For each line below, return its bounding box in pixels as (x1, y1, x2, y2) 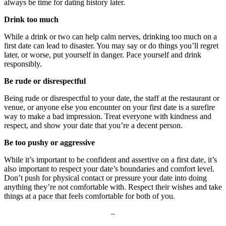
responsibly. (4, 60, 42, 69)
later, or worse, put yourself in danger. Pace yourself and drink (4, 50, 201, 60)
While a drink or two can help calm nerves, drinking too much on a (4, 32, 217, 41)
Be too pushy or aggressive (4, 138, 95, 147)
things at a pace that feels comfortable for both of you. (4, 192, 175, 201)
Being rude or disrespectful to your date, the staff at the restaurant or (4, 94, 219, 103)
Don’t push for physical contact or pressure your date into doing (4, 174, 207, 183)
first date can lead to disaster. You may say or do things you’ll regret (4, 41, 218, 50)
